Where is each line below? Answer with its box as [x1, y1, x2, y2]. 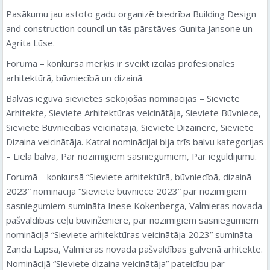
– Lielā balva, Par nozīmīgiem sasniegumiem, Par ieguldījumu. [6, 150, 257, 162]
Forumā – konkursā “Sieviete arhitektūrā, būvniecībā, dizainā [6, 171, 251, 183]
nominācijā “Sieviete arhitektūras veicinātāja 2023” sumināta [6, 228, 253, 240]
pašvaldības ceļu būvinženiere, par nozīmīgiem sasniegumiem [6, 214, 259, 226]
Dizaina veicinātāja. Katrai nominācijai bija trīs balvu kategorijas [6, 136, 263, 148]
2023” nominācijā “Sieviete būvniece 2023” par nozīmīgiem [6, 185, 246, 197]
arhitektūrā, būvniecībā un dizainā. [6, 72, 159, 84]
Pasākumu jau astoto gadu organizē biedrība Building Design [6, 8, 256, 20]
